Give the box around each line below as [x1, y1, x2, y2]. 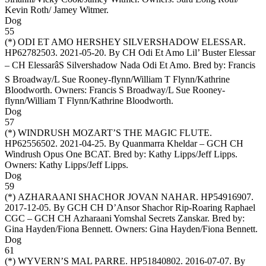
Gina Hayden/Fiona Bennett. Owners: [5, 223, 150, 234]
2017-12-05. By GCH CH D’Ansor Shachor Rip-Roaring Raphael [5, 202, 255, 213]
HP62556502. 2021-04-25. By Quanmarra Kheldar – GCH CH [5, 138, 243, 148]
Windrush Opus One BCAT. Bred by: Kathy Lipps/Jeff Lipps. [5, 148, 237, 159]
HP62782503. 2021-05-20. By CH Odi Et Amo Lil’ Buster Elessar [5, 47, 255, 58]
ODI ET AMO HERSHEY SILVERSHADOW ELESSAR [18, 36, 243, 47]
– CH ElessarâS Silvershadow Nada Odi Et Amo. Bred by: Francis [5, 59, 255, 70]
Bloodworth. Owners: [5, 84, 89, 95]
